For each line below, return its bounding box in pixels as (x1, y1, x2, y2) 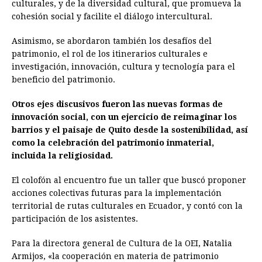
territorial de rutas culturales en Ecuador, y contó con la (12, 201, 243, 211)
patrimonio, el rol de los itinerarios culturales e (12, 49, 208, 59)
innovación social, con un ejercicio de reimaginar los (12, 112, 237, 122)
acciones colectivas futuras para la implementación (12, 188, 222, 198)
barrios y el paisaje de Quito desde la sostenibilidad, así (12, 125, 248, 135)
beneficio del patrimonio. (12, 75, 115, 85)
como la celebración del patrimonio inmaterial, (12, 138, 214, 148)
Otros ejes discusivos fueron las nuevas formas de (12, 99, 223, 109)
